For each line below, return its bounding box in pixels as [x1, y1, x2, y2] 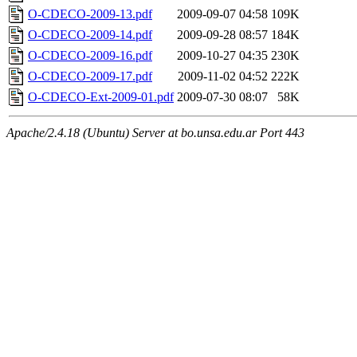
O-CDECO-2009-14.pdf [28, 28, 152, 42]
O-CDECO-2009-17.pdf [28, 69, 152, 84]
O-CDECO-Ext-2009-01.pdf [28, 90, 174, 104]
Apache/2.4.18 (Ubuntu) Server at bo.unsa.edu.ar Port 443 [6, 126, 304, 140]
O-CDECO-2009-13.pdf [28, 7, 152, 22]
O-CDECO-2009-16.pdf [28, 49, 152, 63]
